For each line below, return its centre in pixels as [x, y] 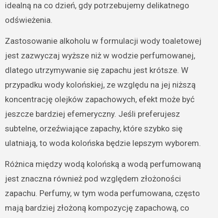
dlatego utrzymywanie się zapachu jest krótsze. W [96, 70]
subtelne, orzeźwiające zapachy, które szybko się [93, 129]
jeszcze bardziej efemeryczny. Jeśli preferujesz [92, 114]
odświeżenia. [28, 20]
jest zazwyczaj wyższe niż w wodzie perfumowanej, [100, 56]
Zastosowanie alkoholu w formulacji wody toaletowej [103, 41]
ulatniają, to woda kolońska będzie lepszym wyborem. [103, 143]
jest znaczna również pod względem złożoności [93, 179]
